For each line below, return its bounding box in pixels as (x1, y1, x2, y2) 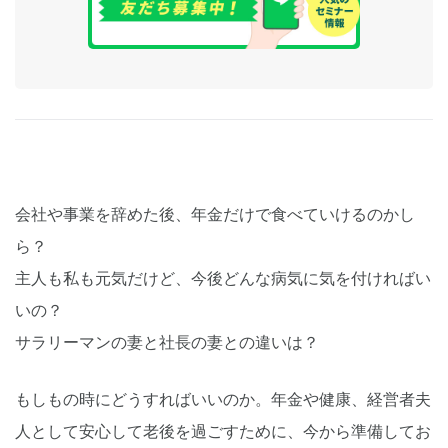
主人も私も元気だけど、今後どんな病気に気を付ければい (15, 270, 431, 288)
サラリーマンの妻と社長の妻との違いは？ (15, 334, 319, 352)
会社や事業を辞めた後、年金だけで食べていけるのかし (15, 206, 415, 224)
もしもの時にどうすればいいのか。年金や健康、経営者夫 (15, 391, 431, 409)
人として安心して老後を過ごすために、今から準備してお (15, 423, 431, 441)
